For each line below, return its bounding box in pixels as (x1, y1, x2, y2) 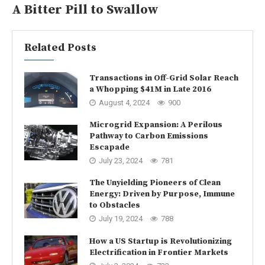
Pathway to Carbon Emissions (89, 131, 208, 142)
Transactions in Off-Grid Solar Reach (89, 72, 238, 83)
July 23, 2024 (99, 156, 143, 166)
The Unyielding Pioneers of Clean (89, 177, 221, 189)
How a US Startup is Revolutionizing (89, 235, 232, 247)
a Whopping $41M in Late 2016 (89, 83, 211, 95)
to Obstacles (89, 200, 140, 211)
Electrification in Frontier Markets (89, 247, 228, 258)
